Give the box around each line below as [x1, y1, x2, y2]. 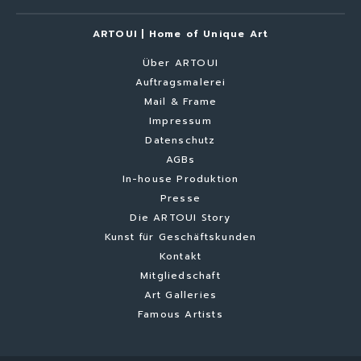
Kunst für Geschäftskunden [104, 229, 257, 244]
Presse [160, 190, 201, 205]
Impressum [149, 113, 212, 128]
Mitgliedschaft [140, 268, 221, 283]
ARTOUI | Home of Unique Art [92, 26, 269, 41]
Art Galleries [143, 287, 218, 302]
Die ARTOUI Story [130, 210, 231, 225]
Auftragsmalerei [135, 74, 226, 89]
